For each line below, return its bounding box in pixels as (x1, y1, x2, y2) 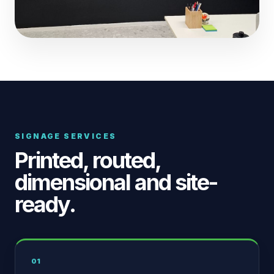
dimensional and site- (15, 169, 218, 196)
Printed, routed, (15, 147, 161, 174)
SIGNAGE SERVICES (15, 131, 117, 141)
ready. (15, 191, 76, 218)
